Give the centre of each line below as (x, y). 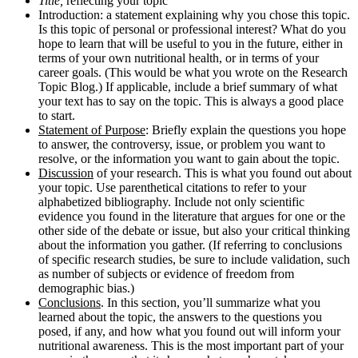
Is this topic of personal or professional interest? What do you (192, 29)
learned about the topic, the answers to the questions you (180, 316)
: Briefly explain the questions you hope (246, 129)
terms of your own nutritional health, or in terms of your (179, 58)
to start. (57, 115)
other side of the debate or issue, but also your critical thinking (194, 230)
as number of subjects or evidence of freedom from (166, 273)
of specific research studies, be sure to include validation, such (194, 259)
